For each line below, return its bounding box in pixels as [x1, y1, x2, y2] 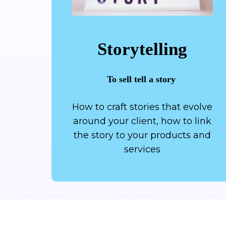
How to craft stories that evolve [72, 101, 212, 112]
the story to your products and [74, 129, 211, 141]
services [124, 143, 160, 155]
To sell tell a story [106, 74, 178, 84]
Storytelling [97, 39, 187, 59]
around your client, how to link [73, 115, 211, 127]
